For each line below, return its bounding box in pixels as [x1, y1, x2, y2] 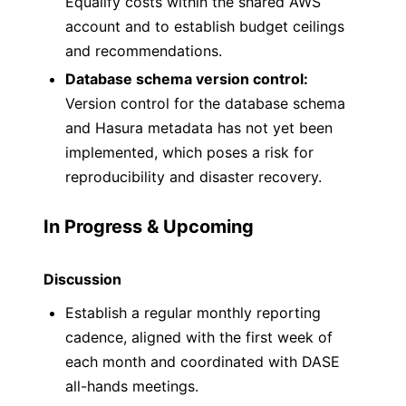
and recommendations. [65, 42, 222, 60]
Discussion [43, 270, 121, 288]
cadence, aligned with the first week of [65, 328, 333, 346]
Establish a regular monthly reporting [65, 304, 321, 322]
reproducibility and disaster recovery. [65, 168, 322, 186]
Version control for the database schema [65, 94, 345, 112]
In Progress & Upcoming [43, 216, 254, 237]
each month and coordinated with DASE [65, 353, 340, 371]
